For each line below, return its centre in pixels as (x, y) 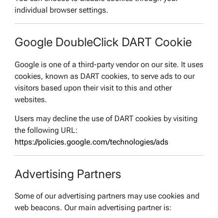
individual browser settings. (62, 10)
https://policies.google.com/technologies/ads (91, 142)
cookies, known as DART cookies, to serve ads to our (105, 76)
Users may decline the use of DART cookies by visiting (106, 118)
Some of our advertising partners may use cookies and (107, 196)
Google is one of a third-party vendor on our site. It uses (109, 64)
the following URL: (46, 130)
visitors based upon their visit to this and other (93, 88)
